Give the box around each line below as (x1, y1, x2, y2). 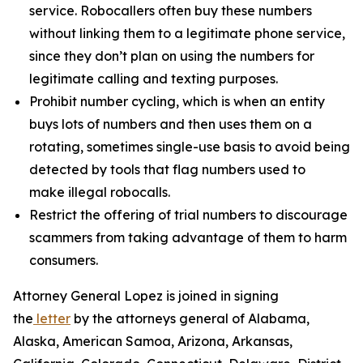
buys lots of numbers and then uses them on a (29, 116, 312, 132)
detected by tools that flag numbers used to (29, 161, 305, 177)
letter (33, 310, 70, 327)
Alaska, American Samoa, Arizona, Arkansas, (13, 333, 293, 349)
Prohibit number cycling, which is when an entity (29, 93, 325, 109)
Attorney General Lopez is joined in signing (13, 288, 279, 304)
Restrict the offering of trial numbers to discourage (29, 207, 348, 223)
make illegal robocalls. (29, 184, 173, 200)
